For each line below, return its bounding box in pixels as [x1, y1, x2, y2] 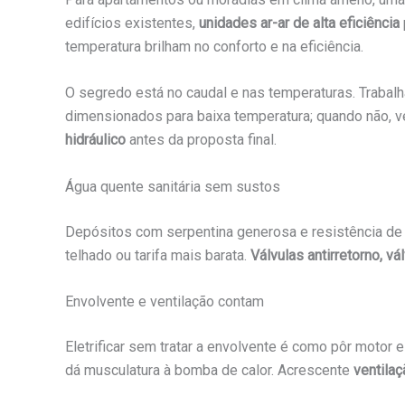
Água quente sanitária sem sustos [65, 177, 280, 195]
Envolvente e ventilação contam [65, 293, 264, 311]
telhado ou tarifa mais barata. [65, 246, 250, 264]
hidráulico [65, 131, 126, 149]
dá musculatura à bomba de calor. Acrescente [65, 362, 353, 380]
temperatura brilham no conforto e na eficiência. [65, 37, 363, 55]
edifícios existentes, [65, 14, 199, 32]
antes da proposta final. [126, 131, 277, 149]
